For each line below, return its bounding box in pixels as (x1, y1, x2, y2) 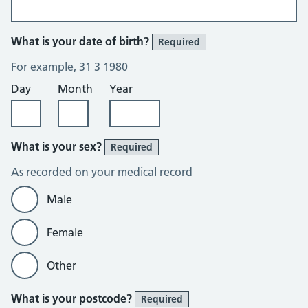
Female (47, 225, 83, 239)
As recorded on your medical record (11, 165, 192, 179)
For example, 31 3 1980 (11, 60, 128, 74)
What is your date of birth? (11, 34, 152, 48)
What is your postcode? (11, 291, 135, 305)
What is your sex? (11, 140, 104, 153)
